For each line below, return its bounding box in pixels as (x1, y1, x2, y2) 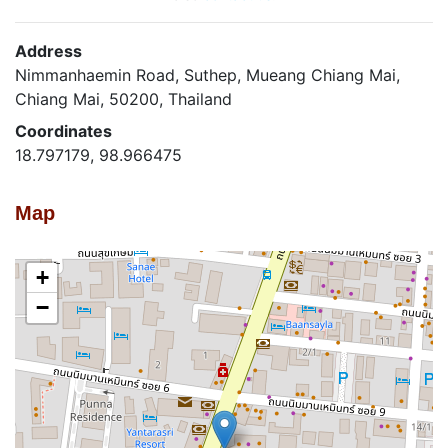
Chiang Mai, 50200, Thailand (15, 88, 232, 109)
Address (15, 40, 82, 61)
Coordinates (15, 120, 112, 141)
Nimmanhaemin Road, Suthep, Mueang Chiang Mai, (15, 64, 400, 85)
